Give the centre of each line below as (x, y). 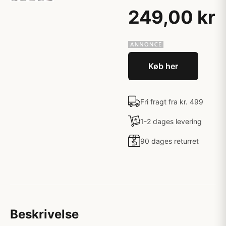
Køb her (163, 66)
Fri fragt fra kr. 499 (172, 101)
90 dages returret (169, 141)
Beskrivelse (44, 214)
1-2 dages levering (171, 121)
